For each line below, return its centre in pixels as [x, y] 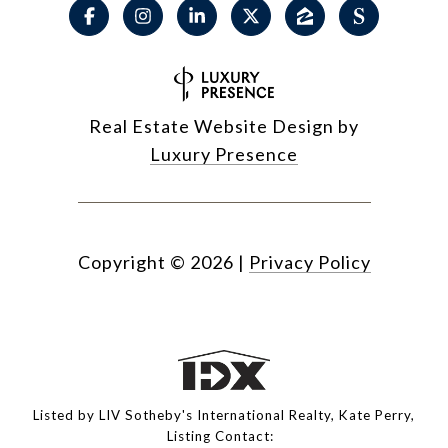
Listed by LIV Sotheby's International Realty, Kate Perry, [224, 415]
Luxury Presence [224, 154]
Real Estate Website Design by [224, 126]
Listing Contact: [224, 436]
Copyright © [131, 262]
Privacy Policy [309, 262]
